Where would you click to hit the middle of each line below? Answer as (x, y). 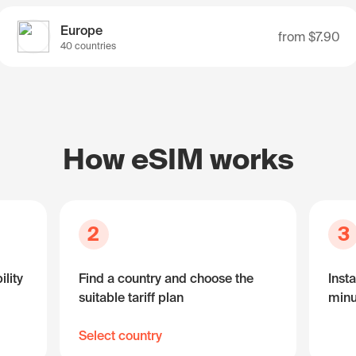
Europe (81, 30)
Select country (120, 335)
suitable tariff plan (131, 297)
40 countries (88, 46)
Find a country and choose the (166, 278)
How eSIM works (178, 159)
